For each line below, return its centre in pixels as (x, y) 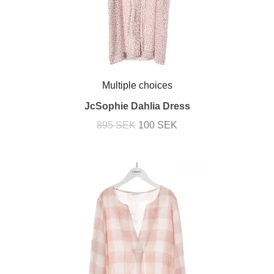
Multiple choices (137, 86)
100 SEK (158, 125)
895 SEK (116, 125)
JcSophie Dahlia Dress (137, 106)
